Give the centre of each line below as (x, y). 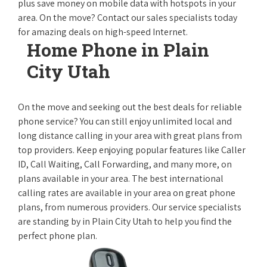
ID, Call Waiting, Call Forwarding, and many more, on (125, 164)
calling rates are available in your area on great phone (127, 193)
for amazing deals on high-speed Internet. (103, 32)
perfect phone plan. (58, 236)
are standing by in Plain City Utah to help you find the (125, 221)
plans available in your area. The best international (121, 178)
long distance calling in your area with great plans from (130, 136)
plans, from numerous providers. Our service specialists (130, 207)
